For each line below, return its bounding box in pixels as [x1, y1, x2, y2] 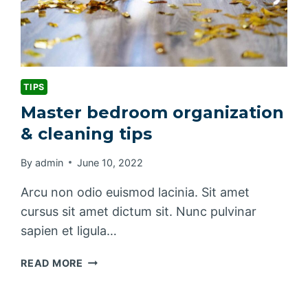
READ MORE [21, 256, 83, 269]
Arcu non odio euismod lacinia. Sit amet [21, 184, 250, 199]
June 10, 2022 [76, 156, 143, 168]
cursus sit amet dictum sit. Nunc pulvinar [21, 203, 257, 219]
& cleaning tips [21, 124, 153, 144]
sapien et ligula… [21, 223, 118, 238]
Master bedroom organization [21, 102, 285, 123]
